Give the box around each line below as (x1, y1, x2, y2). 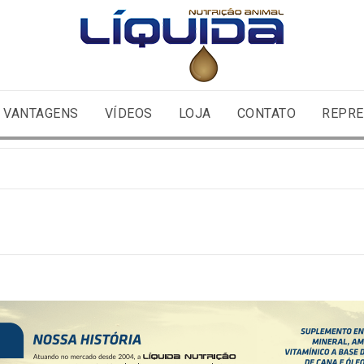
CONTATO (236, 106, 297, 121)
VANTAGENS (3, 106, 79, 121)
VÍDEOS (104, 106, 153, 121)
